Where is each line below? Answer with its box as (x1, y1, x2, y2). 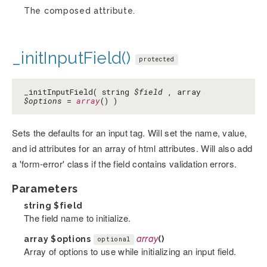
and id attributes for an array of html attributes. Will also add (12, 141, 253, 154)
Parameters (12, 182, 78, 195)
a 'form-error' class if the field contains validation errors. (12, 157, 237, 170)
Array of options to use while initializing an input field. (24, 244, 237, 257)
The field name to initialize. (24, 211, 131, 224)
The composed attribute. (24, 5, 136, 15)
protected (139, 55, 175, 63)
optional (97, 235, 131, 244)
